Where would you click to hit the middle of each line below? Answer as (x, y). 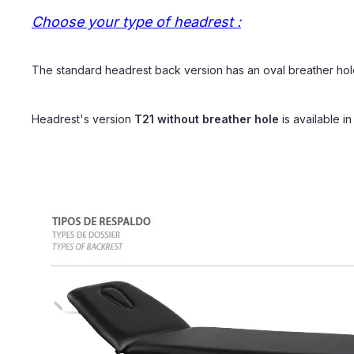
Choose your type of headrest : (136, 22)
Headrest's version (83, 119)
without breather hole (217, 119)
